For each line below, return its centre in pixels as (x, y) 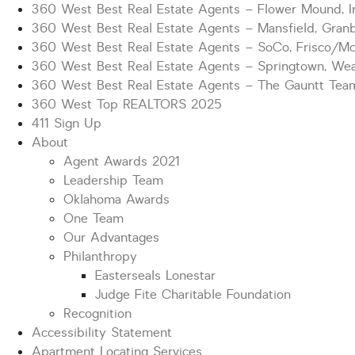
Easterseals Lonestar (155, 276)
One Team (94, 219)
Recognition (97, 314)
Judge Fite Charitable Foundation (193, 295)
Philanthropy (100, 257)
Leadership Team (113, 181)
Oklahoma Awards (116, 200)
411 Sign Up (67, 124)
